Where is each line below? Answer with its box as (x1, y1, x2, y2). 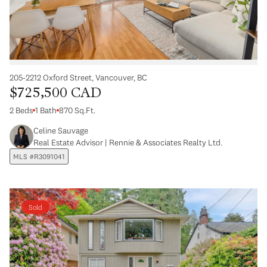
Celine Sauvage (33, 125, 88, 136)
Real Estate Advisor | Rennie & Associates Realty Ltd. (33, 136, 222, 148)
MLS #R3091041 (13, 151, 65, 161)
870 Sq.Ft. (59, 104, 95, 116)
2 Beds (10, 104, 33, 116)
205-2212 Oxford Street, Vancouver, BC (10, 72, 147, 83)
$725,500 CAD (10, 86, 101, 101)
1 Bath (35, 104, 57, 116)
